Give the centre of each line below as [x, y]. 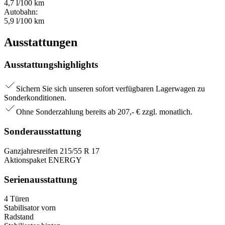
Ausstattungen [41, 42]
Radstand [19, 217]
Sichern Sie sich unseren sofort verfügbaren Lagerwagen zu [110, 89]
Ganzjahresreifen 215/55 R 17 [52, 151]
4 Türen [17, 199]
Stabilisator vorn [30, 208]
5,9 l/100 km [24, 21]
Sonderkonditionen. [35, 98]
